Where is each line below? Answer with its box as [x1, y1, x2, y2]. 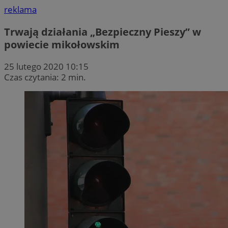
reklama [4, 4, 37, 16]
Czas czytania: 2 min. [4, 71, 86, 83]
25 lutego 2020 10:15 [4, 60, 89, 72]
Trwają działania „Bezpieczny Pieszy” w [4, 24, 201, 39]
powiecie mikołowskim [4, 37, 120, 51]
